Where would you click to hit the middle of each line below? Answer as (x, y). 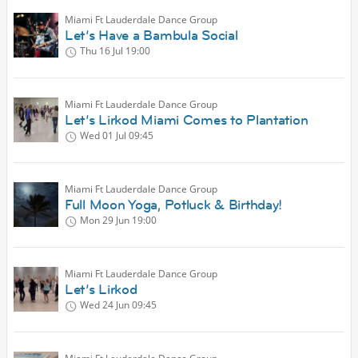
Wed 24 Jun (105, 305)
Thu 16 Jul (101, 51)
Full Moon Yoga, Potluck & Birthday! (174, 205)
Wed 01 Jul (103, 136)
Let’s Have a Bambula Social (151, 36)
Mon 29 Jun (105, 221)
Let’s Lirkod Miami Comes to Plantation (187, 120)
